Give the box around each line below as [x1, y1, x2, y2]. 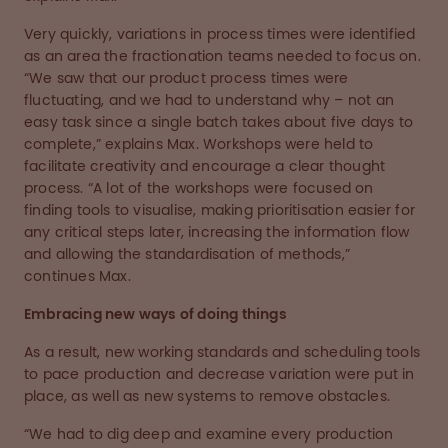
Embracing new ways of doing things [24, 306, 287, 323]
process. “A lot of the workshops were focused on [24, 180, 374, 197]
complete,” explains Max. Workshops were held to [24, 136, 374, 153]
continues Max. [24, 268, 135, 285]
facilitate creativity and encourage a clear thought [24, 158, 386, 175]
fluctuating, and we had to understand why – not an [24, 92, 395, 109]
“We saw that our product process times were [24, 70, 349, 87]
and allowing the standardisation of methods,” [24, 246, 351, 263]
